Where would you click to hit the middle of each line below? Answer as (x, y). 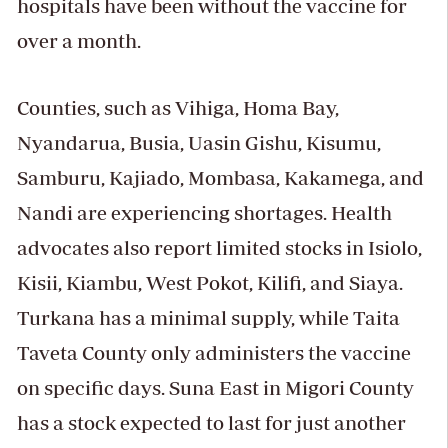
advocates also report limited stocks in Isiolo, (219, 248)
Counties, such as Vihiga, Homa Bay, (177, 108)
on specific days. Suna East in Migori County (215, 388)
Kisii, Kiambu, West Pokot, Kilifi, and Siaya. (209, 283)
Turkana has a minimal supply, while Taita (208, 318)
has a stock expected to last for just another (211, 423)
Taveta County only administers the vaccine (213, 353)
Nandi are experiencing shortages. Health (204, 213)
